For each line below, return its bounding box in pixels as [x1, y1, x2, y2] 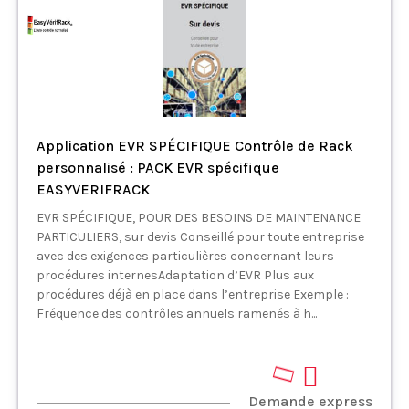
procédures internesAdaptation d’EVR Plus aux [37, 267, 314, 283]
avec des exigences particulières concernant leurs [37, 247, 334, 264]
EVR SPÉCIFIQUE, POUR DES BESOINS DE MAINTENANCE [37, 209, 361, 225]
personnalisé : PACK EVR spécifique [37, 158, 279, 176]
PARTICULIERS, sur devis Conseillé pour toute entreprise [37, 228, 364, 245]
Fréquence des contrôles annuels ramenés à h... [37, 305, 317, 321]
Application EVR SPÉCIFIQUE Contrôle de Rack [37, 136, 353, 154]
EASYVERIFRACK [37, 180, 150, 198]
